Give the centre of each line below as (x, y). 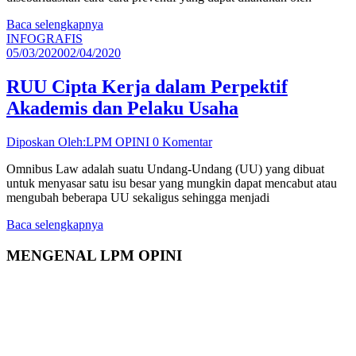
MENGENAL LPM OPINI (94, 255)
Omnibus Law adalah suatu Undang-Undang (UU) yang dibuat (165, 169)
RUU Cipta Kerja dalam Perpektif (147, 87)
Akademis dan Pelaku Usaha (122, 108)
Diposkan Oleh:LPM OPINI (79, 142)
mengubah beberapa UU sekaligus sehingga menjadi (138, 198)
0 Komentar (182, 142)
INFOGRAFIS (44, 39)
